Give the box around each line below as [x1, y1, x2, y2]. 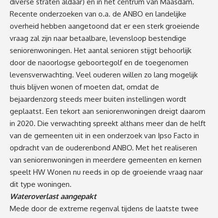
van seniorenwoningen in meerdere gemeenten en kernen [10, 155, 201, 164]
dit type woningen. [10, 179, 72, 189]
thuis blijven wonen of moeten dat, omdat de [10, 82, 159, 91]
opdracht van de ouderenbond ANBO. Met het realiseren [10, 143, 197, 152]
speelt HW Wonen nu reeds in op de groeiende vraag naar [10, 167, 203, 177]
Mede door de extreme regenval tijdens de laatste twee [10, 203, 199, 213]
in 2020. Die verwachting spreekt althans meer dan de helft [10, 118, 206, 128]
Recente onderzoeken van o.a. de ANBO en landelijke [10, 9, 186, 18]
